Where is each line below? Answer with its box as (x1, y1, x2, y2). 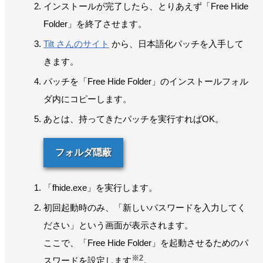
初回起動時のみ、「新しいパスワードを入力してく (43, 202, 246, 213)
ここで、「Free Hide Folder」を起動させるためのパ (43, 237, 248, 248)
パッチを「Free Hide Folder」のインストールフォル (43, 76, 248, 86)
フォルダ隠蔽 (55, 147, 112, 157)
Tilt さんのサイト (43, 38, 109, 49)
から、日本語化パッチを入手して (109, 38, 244, 49)
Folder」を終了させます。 (43, 18, 147, 29)
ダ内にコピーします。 (43, 93, 131, 104)
